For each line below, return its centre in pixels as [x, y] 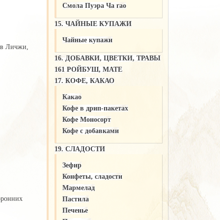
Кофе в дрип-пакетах [95, 108]
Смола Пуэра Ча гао [94, 5]
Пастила [75, 199]
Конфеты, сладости [92, 176]
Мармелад [78, 188]
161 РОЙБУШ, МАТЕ [88, 69]
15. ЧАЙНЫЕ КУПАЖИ [93, 24]
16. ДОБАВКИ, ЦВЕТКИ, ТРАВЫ [107, 58]
